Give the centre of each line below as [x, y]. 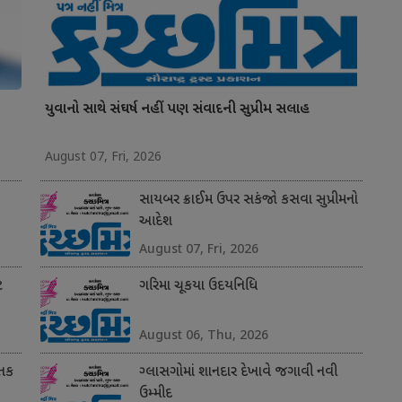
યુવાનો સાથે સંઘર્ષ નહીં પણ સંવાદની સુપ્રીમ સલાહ [177, 110]
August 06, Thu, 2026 [203, 335]
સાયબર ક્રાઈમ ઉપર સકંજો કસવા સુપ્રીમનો [248, 201]
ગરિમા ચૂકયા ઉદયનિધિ [198, 287]
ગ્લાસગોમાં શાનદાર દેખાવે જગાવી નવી [238, 373]
